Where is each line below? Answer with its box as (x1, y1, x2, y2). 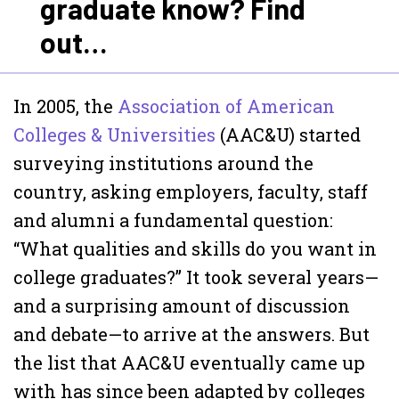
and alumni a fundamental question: (13, 208, 333, 232)
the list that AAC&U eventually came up (13, 351, 365, 374)
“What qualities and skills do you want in (13, 237, 377, 260)
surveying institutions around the (13, 151, 313, 175)
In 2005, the (13, 94, 118, 118)
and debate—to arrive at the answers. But (13, 322, 370, 346)
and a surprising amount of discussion (13, 294, 350, 317)
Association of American (118, 94, 335, 118)
